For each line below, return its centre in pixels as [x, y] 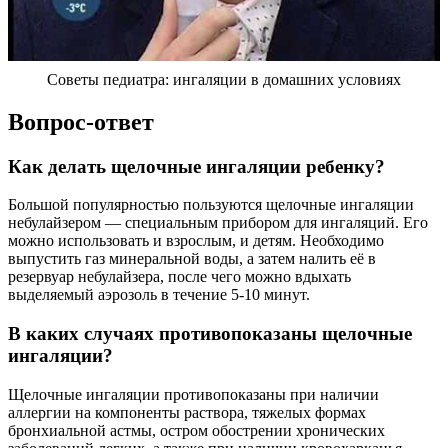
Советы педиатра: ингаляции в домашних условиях [224, 79]
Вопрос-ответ [81, 121]
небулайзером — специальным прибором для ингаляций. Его [218, 223]
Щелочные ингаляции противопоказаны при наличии [193, 394]
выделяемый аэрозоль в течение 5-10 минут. [159, 295]
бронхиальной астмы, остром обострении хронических [196, 430]
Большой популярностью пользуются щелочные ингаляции [211, 205]
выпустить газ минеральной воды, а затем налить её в [192, 259]
